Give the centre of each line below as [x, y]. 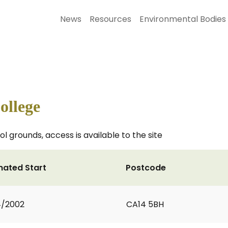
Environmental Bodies [183, 19]
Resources [110, 19]
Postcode [146, 168]
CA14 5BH [145, 204]
